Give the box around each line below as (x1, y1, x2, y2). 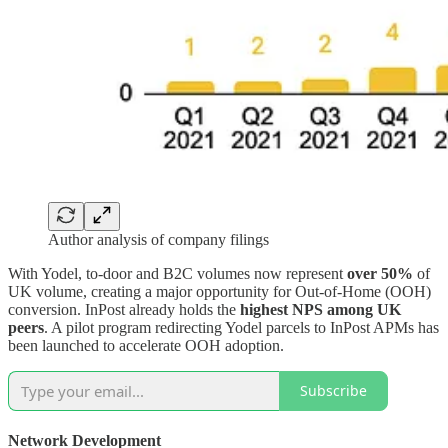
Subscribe (300, 381, 367, 401)
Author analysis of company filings (48, 230, 269, 248)
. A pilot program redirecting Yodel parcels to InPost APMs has (44, 318, 439, 336)
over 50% (347, 264, 413, 282)
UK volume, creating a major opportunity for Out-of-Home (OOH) (8, 282, 431, 300)
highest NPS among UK (240, 300, 401, 318)
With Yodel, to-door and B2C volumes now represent (8, 264, 347, 282)
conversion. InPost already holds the (8, 300, 240, 318)
